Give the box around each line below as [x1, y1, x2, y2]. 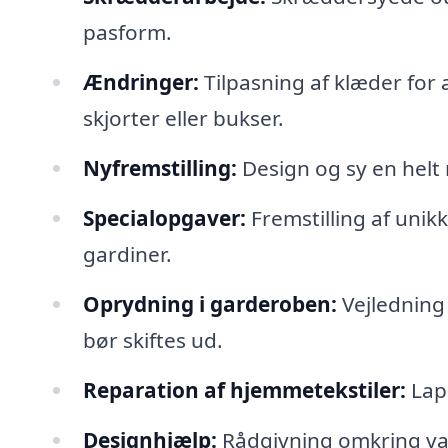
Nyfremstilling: [82, 154, 237, 183]
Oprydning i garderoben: [82, 289, 337, 318]
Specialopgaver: [82, 203, 246, 232]
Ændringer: [82, 68, 199, 97]
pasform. [82, 18, 172, 47]
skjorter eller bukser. [82, 104, 284, 133]
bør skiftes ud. [82, 325, 223, 354]
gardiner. [82, 239, 172, 268]
